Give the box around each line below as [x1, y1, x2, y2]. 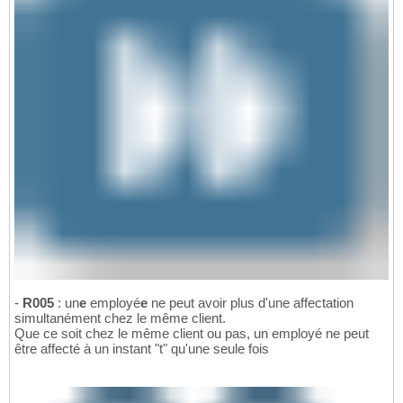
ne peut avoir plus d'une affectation [148, 294, 354, 310]
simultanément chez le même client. [14, 309, 226, 326]
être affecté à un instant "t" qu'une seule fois [14, 340, 269, 356]
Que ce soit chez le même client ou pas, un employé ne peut [14, 325, 369, 341]
